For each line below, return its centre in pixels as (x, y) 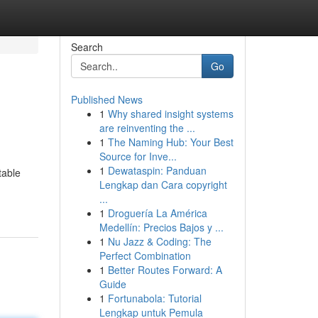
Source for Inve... (138, 156)
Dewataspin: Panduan (157, 170)
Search (87, 47)
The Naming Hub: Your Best (170, 142)
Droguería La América (157, 213)
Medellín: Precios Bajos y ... (161, 227)
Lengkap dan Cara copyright (163, 185)
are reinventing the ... (147, 128)
